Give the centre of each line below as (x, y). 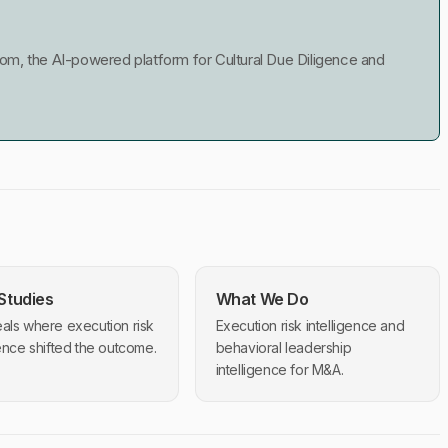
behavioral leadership (283, 347)
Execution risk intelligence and (310, 325)
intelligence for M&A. (279, 369)
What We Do (262, 299)
